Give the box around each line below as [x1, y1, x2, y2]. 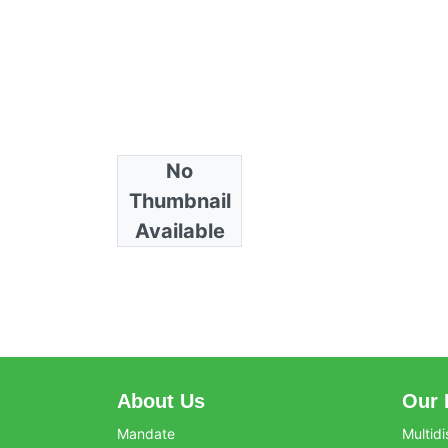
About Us [117, 390, 205, 413]
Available [134, 219, 225, 244]
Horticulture [117, 204, 208, 225]
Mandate [117, 425, 175, 443]
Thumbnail [128, 189, 231, 214]
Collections [117, 171, 225, 194]
